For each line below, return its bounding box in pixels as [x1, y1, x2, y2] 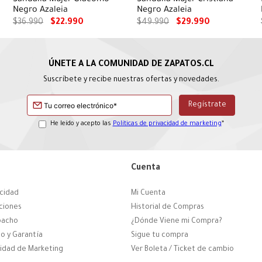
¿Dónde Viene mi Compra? [131, 217, 222, 226]
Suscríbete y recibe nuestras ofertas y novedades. [43, 76, 219, 85]
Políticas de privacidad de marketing [112, 120, 222, 128]
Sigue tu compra [131, 231, 188, 240]
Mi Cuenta [131, 189, 166, 198]
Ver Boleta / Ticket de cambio [131, 245, 234, 254]
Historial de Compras [131, 203, 204, 212]
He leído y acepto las [50, 120, 113, 128]
